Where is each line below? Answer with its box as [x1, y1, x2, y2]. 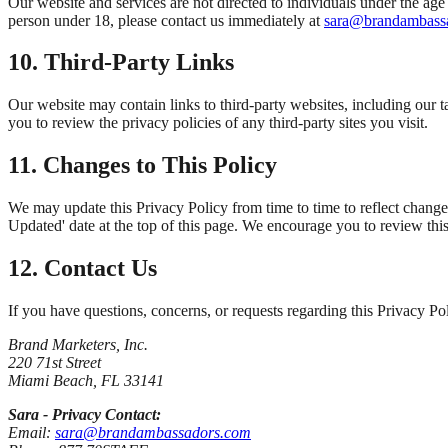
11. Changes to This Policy [8, 152, 277, 179]
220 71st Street [8, 353, 101, 371]
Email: [8, 423, 55, 441]
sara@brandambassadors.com [55, 423, 251, 441]
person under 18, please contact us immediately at [8, 11, 324, 29]
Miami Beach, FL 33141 [8, 371, 164, 389]
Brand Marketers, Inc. [8, 335, 148, 353]
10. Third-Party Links [8, 49, 234, 76]
